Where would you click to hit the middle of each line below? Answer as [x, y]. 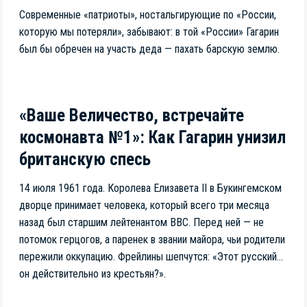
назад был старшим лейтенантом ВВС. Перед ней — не [142, 222]
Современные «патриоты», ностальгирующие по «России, [148, 14]
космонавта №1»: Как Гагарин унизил [152, 138]
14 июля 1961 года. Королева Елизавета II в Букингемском [150, 188]
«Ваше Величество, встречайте [132, 116]
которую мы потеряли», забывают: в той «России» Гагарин [149, 32]
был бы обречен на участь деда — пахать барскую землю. [149, 49]
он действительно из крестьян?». [93, 273]
